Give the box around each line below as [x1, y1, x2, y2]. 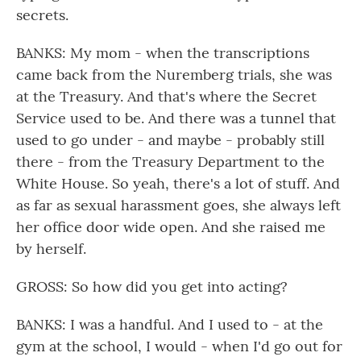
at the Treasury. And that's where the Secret [16, 87, 317, 106]
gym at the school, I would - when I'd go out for [16, 337, 342, 355]
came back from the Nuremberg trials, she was [16, 65, 332, 84]
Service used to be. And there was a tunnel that [16, 109, 336, 127]
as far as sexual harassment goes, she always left [16, 196, 341, 214]
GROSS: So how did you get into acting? [16, 277, 288, 296]
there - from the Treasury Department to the [16, 152, 325, 171]
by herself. [16, 239, 86, 258]
